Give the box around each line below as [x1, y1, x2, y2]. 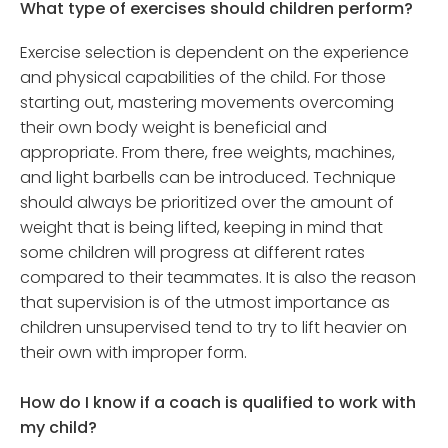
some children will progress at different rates [20, 241, 365, 265]
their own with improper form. [20, 341, 247, 365]
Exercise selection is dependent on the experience [20, 41, 409, 65]
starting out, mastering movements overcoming [20, 91, 394, 115]
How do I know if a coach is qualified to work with [20, 391, 416, 415]
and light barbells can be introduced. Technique [20, 166, 396, 190]
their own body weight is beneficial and [20, 116, 327, 140]
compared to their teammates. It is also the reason [20, 266, 416, 290]
